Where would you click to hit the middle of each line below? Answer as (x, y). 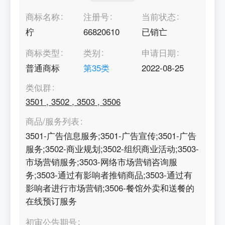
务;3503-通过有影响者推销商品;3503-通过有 (109, 175)
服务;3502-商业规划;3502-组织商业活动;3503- (113, 148)
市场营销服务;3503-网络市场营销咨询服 (102, 161)
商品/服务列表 (53, 121)
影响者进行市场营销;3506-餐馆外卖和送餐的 (110, 188)
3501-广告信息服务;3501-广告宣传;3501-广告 (111, 135)
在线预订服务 (51, 201)
